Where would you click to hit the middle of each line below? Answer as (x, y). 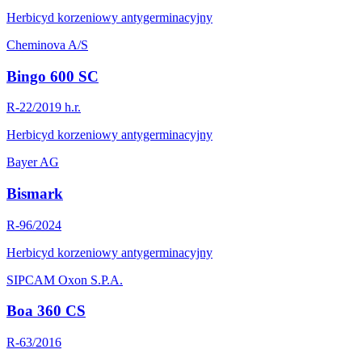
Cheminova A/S (47, 44)
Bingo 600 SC (53, 76)
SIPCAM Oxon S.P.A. (65, 280)
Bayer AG (33, 162)
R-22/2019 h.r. (44, 107)
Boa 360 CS (46, 311)
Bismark (35, 194)
